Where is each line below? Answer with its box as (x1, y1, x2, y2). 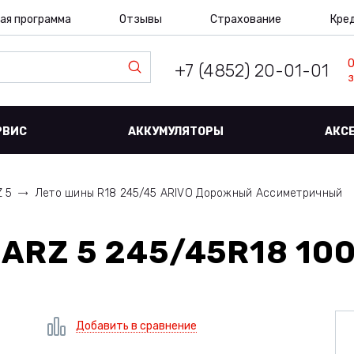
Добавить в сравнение (75, 319, 197, 333)
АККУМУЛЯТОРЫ (128, 125, 224, 138)
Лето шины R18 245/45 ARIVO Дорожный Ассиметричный (34, 186, 343, 200)
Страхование (210, 13, 282, 26)
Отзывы (119, 13, 162, 26)
